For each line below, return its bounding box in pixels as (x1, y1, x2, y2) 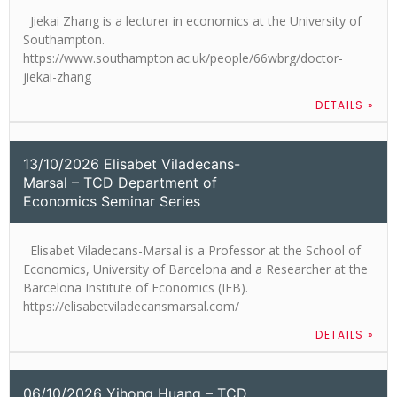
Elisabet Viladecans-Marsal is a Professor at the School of (23, 241, 361, 259)
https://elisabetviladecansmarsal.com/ (23, 297, 239, 315)
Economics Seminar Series (23, 191, 200, 210)
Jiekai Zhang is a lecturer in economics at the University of (23, 12, 362, 29)
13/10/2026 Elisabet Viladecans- (23, 154, 240, 173)
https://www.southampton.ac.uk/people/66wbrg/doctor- (23, 49, 343, 66)
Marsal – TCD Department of (23, 173, 217, 191)
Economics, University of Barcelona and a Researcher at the (23, 260, 368, 277)
